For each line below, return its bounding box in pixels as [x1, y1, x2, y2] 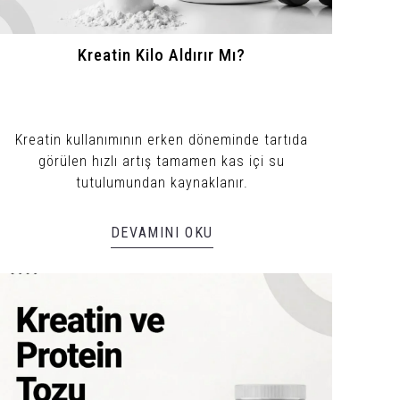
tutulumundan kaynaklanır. [75, 173, 248, 191]
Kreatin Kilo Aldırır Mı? [78, 45, 246, 65]
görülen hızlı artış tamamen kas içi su [38, 152, 286, 170]
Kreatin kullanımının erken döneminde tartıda [15, 130, 309, 148]
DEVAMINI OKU [110, 223, 213, 241]
